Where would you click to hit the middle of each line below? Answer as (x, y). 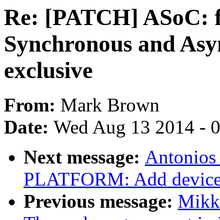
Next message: (84, 157)
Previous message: (101, 201)
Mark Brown (110, 105)
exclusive (48, 70)
